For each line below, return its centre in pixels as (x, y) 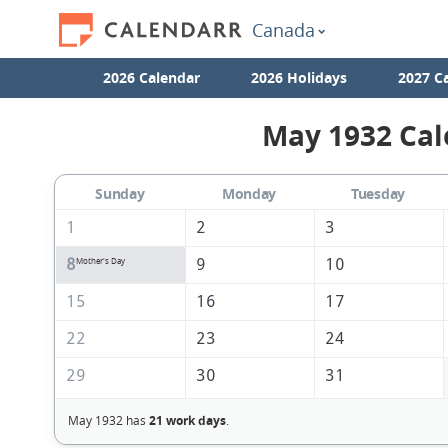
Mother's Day (100, 261)
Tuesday (378, 194)
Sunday (120, 194)
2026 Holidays (298, 77)
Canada (283, 30)
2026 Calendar (151, 77)
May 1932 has (108, 420)
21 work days (187, 421)
